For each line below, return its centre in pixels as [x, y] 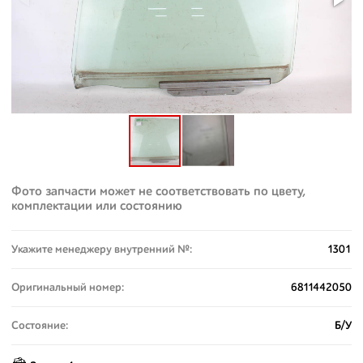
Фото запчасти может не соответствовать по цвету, [158, 192]
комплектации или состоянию [97, 207]
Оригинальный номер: [68, 288]
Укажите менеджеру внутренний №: [102, 250]
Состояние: [40, 326]
